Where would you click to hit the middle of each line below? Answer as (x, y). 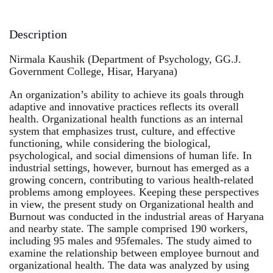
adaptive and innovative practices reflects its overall (124, 107)
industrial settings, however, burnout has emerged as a (129, 168)
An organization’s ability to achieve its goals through (126, 95)
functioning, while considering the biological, (110, 144)
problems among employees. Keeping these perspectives (134, 192)
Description (38, 34)
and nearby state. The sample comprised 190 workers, (129, 229)
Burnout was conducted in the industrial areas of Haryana (136, 217)
